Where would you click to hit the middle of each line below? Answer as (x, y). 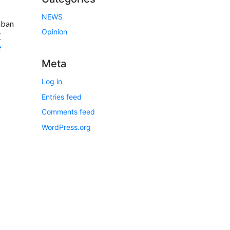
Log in (52, 82)
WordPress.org (66, 127)
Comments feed (68, 112)
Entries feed (62, 97)
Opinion (54, 32)
